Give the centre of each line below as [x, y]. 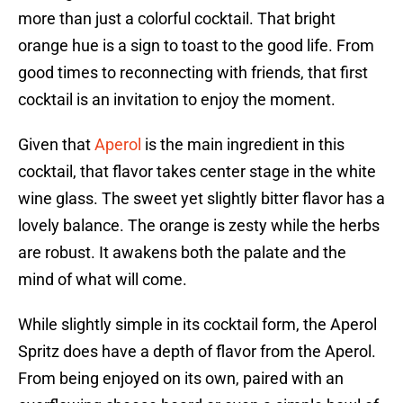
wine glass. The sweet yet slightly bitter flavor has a [201, 199]
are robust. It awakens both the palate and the [182, 253]
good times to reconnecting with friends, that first [193, 73]
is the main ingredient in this [243, 145]
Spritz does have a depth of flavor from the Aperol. [197, 352]
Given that [56, 145]
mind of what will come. [103, 280]
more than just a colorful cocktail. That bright [177, 19]
